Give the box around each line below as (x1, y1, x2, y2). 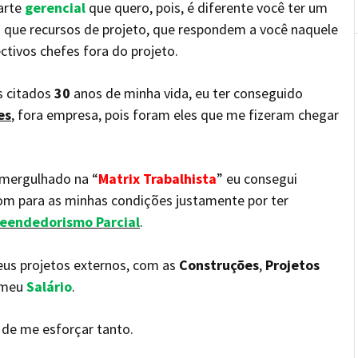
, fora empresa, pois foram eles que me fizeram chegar (11, 105, 339, 124)
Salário (26, 277, 72, 296)
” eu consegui (217, 169, 297, 188)
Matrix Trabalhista (98, 169, 217, 188)
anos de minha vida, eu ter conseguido (70, 84, 303, 102)
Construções (179, 256, 259, 274)
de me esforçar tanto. (2, 320, 133, 338)
